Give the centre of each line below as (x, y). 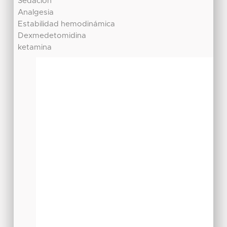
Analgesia (36, 12)
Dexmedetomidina (52, 35)
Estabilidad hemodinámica (67, 24)
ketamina (35, 47)
